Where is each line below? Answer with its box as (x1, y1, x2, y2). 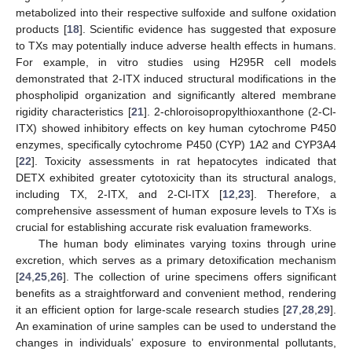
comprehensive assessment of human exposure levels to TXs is (16, 203, 336, 217)
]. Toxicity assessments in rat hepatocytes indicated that (31, 154, 336, 167)
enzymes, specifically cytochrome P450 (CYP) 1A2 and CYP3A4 (16, 137, 336, 151)
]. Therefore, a (251, 187, 336, 200)
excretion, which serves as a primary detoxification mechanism (16, 253, 336, 266)
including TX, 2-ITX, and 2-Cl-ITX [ (16, 187, 222, 200)
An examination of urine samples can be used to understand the (16, 319, 336, 332)
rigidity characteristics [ (16, 104, 131, 118)
